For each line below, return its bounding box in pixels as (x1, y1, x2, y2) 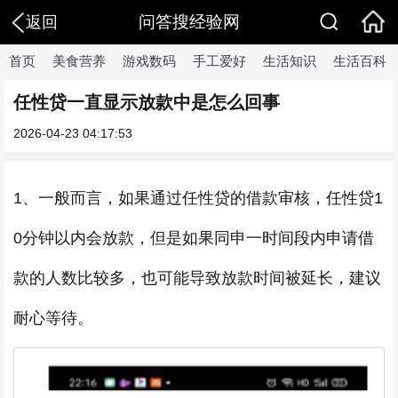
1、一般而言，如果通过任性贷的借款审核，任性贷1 (13, 189, 383, 207)
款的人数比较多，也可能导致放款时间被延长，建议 (13, 269, 381, 287)
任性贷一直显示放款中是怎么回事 (13, 92, 280, 112)
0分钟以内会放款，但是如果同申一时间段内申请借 (13, 229, 374, 247)
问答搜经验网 (138, 12, 240, 31)
